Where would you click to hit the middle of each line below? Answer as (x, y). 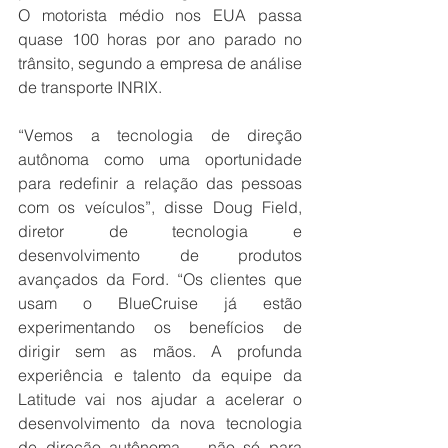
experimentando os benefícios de (160, 327)
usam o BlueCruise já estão (160, 303)
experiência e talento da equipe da (160, 375)
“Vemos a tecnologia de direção (160, 135)
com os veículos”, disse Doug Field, (160, 207)
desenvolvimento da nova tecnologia (160, 423)
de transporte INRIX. (90, 87)
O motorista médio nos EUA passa (160, 15)
